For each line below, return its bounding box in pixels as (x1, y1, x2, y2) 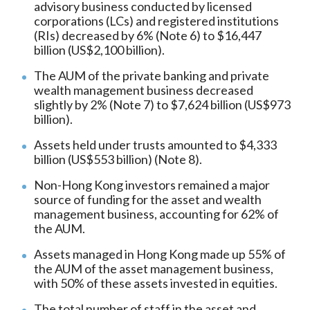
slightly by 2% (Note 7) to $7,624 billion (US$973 (34, 97, 291, 113)
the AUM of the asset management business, (34, 261, 273, 277)
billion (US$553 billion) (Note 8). (34, 152, 202, 167)
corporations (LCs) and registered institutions (34, 13, 279, 29)
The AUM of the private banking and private (34, 68, 269, 84)
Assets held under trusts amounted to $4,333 (34, 137, 277, 153)
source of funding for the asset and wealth (34, 192, 262, 208)
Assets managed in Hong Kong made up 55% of (34, 246, 286, 262)
